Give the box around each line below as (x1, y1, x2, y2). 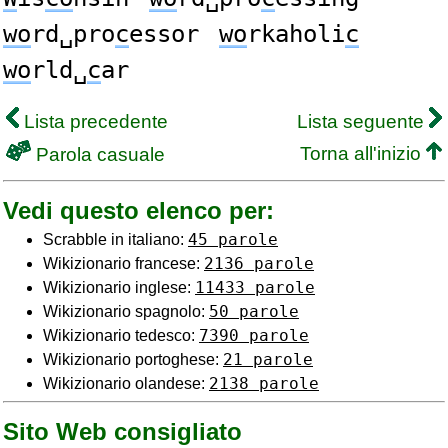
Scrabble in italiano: (43, 231, 188, 248)
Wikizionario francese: (43, 255, 204, 272)
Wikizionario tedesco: (43, 327, 199, 344)
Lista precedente (19, 111, 168, 132)
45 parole (188, 230, 278, 249)
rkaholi (247, 20, 345, 48)
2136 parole (204, 254, 314, 273)
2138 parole (209, 374, 319, 393)
